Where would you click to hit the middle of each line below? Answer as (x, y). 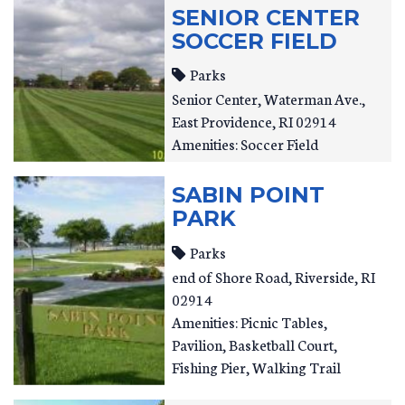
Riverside (325, 276)
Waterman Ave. (313, 98)
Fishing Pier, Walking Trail (257, 366)
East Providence (222, 121)
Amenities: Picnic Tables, (250, 321)
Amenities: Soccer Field (245, 143)
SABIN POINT (249, 195)
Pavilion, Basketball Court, (255, 344)
